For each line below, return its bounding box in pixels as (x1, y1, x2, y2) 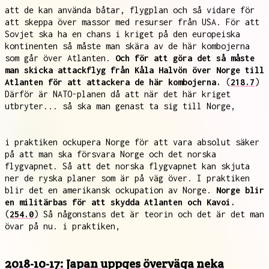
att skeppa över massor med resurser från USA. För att (5, 17, 259, 27)
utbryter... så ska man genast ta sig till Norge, (5, 101, 235, 111)
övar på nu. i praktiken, (5, 221, 120, 231)
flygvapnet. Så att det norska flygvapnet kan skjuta (5, 161, 250, 171)
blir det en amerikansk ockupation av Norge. (5, 185, 216, 195)
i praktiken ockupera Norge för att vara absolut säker (5, 137, 259, 147)
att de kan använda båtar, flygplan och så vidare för (5, 5, 255, 15)
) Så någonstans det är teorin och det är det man (34, 209, 264, 219)
